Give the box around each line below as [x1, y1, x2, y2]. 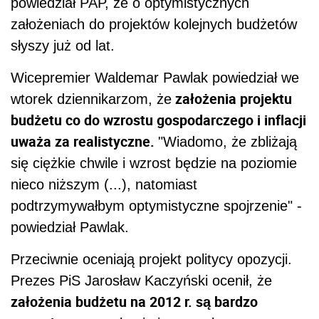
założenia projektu [172, 89, 292, 109]
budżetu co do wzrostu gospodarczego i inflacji [11, 110, 306, 130]
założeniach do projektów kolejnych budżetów [11, 16, 297, 33]
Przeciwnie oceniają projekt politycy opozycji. [11, 251, 292, 268]
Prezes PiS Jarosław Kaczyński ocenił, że [11, 273, 272, 289]
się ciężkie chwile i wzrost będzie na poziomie [11, 155, 297, 172]
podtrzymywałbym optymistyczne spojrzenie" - [11, 198, 302, 214]
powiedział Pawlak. [11, 219, 129, 236]
